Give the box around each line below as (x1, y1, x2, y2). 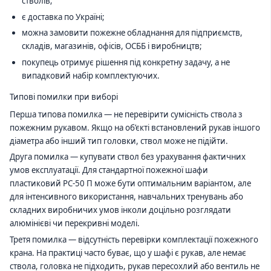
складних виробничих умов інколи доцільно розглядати (10, 204, 231, 216)
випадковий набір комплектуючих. (21, 70, 160, 81)
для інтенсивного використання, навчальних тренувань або (10, 191, 243, 203)
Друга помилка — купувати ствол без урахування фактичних (10, 151, 246, 163)
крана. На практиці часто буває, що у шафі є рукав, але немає (10, 247, 246, 258)
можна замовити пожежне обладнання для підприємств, (21, 27, 243, 39)
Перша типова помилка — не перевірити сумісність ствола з (10, 108, 243, 120)
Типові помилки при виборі (10, 91, 118, 103)
